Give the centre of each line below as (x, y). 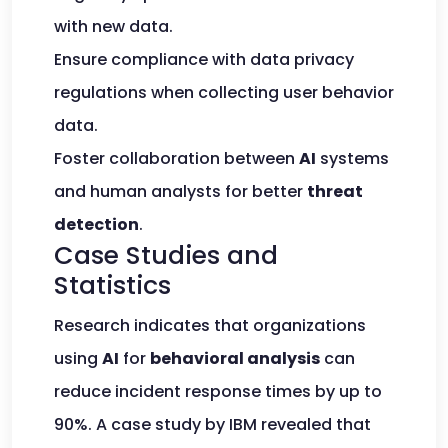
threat (335, 191)
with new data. (113, 26)
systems (352, 158)
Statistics (112, 285)
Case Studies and (166, 255)
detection (96, 224)
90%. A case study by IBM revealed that (212, 424)
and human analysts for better (180, 191)
